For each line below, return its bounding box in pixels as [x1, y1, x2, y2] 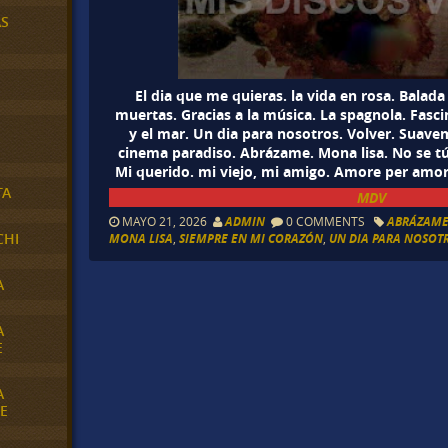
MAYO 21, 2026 [119, 213, 214, 230]
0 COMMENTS [283, 213, 369, 230]
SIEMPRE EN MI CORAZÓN [179, 230, 324, 248]
